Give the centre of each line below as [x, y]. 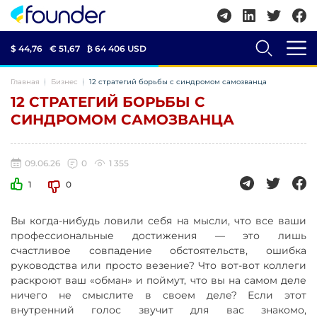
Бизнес [64, 82]
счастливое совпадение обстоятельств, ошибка [158, 250]
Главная [25, 82]
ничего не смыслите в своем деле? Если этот [158, 295]
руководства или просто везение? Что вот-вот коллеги [158, 265]
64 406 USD [121, 48]
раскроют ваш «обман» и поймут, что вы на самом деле [158, 280]
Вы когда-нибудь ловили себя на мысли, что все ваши [158, 221]
